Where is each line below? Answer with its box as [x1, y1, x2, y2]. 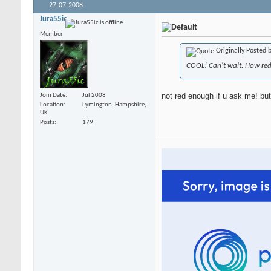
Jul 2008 [82, 92, 106, 99]
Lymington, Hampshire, [82, 102, 146, 109]
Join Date [40, 92, 65, 99]
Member [40, 30, 63, 38]
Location [40, 102, 64, 109]
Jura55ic [40, 15, 67, 23]
